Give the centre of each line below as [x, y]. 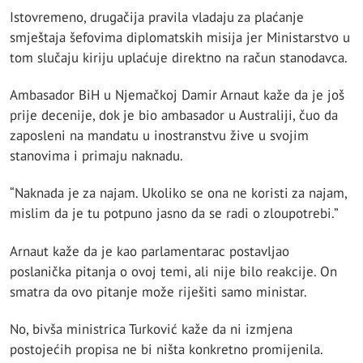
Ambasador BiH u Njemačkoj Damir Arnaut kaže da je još [177, 95]
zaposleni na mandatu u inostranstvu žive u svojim [159, 135]
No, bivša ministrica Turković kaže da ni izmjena [151, 329]
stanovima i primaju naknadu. [96, 156]
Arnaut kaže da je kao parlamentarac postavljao [149, 251]
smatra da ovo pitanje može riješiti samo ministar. [158, 291]
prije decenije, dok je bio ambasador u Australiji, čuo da [174, 115]
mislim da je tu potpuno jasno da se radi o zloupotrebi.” [174, 214]
